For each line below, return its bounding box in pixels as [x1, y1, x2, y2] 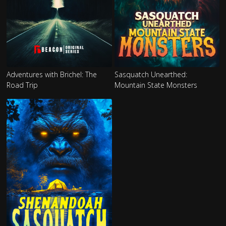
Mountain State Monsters [114, 80, 197, 90]
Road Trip [7, 80, 38, 90]
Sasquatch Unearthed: [114, 69, 187, 79]
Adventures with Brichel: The [7, 69, 97, 79]
